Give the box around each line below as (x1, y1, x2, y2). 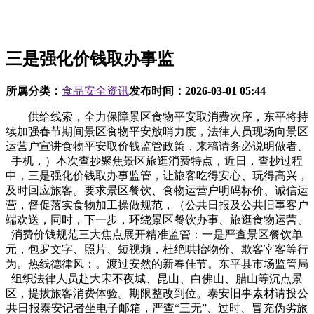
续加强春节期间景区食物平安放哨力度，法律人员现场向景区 (6, 125, 308, 137)
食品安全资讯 (62, 84, 129, 97)
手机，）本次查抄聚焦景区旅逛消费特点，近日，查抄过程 (11, 154, 303, 167)
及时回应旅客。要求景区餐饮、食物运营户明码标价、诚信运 (6, 184, 308, 196)
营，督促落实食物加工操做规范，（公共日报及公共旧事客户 (6, 198, 308, 211)
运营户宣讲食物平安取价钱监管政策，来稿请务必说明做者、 (6, 139, 308, 152)
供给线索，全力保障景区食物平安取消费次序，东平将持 (6, 110, 308, 123)
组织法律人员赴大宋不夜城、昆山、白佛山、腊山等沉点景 (11, 272, 303, 285)
